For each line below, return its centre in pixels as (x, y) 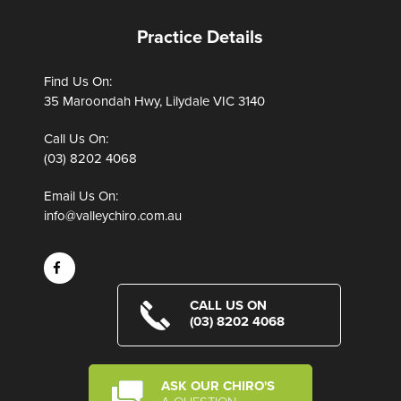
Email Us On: (81, 196)
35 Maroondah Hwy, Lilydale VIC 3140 (154, 101)
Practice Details (200, 37)
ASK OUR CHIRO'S (218, 385)
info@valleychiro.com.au (112, 215)
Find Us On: (77, 81)
